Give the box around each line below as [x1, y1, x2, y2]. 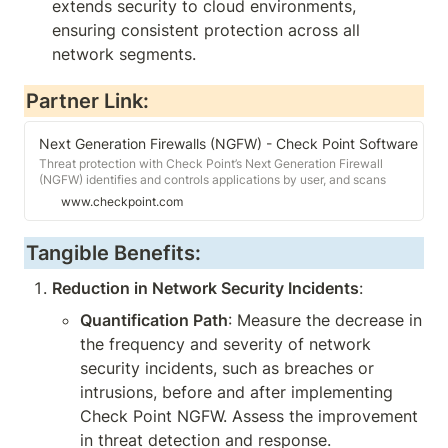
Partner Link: [26, 89, 149, 113]
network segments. [52, 44, 196, 64]
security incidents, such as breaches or [80, 358, 374, 378]
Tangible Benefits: [26, 241, 201, 265]
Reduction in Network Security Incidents [52, 278, 359, 298]
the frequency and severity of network [80, 334, 371, 354]
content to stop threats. [39, 188, 168, 203]
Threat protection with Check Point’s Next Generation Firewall [39, 156, 383, 171]
